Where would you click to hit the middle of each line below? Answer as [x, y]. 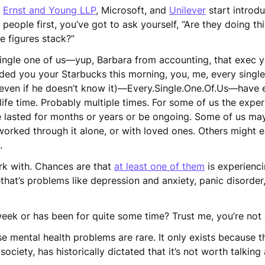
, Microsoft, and [132, 10]
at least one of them [159, 166]
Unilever [188, 10]
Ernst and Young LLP [49, 10]
